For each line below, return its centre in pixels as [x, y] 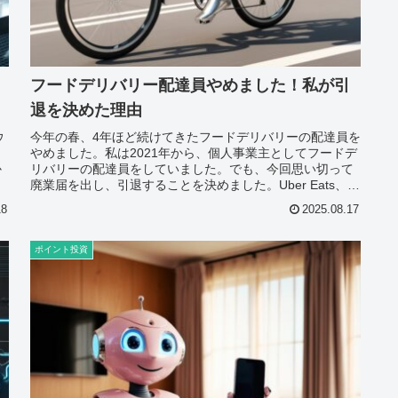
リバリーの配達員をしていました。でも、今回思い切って [192, 169]
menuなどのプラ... [83, 201]
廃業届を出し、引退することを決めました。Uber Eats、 [189, 185]
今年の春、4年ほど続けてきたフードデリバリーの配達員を [195, 137]
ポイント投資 [61, 249]
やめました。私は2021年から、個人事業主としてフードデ [194, 153]
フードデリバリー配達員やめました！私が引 [190, 86]
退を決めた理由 [86, 111]
